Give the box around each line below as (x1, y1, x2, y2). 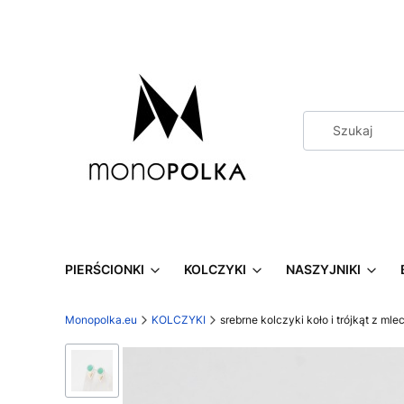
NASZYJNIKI (286, 262, 361, 277)
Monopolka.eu (65, 313, 137, 326)
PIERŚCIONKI (65, 262, 144, 277)
